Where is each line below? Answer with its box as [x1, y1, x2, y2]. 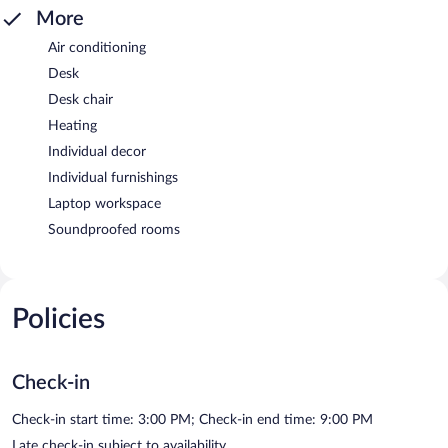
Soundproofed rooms [48, 222, 180, 237]
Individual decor [48, 144, 146, 159]
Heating [48, 118, 97, 133]
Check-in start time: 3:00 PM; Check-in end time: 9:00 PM [12, 412, 373, 427]
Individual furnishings [48, 170, 178, 185]
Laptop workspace [48, 196, 161, 211]
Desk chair [48, 92, 113, 107]
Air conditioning [48, 40, 146, 55]
